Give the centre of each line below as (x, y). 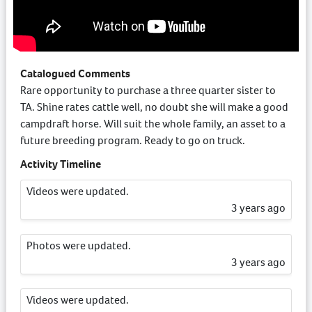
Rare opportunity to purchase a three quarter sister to (148, 90)
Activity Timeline (61, 164)
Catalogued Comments (75, 73)
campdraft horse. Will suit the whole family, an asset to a (153, 123)
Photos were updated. (79, 245)
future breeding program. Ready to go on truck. (133, 140)
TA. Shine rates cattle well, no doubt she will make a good (154, 107)
